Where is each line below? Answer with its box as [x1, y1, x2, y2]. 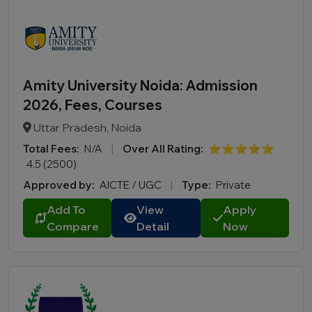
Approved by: [23, 178, 94, 192]
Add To [47, 203, 86, 217]
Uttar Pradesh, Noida [31, 120, 141, 134]
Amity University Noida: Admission [23, 77, 258, 94]
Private [216, 178, 251, 192]
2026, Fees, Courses [23, 96, 162, 114]
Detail [136, 219, 170, 233]
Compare [47, 219, 99, 233]
